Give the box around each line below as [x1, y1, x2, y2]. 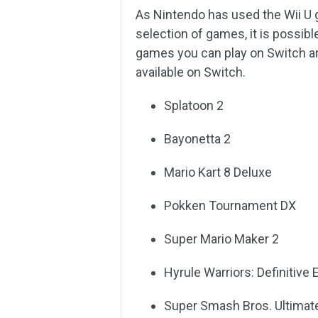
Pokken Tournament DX [164, 198, 297, 213]
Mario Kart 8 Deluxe [164, 165, 273, 180]
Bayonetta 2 [164, 131, 231, 146]
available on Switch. [136, 65, 246, 79]
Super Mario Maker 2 [164, 231, 280, 246]
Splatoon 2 [164, 98, 224, 113]
